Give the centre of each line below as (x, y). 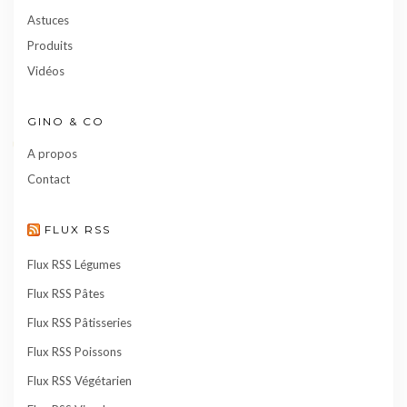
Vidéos (46, 70)
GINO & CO (66, 121)
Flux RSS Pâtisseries (79, 323)
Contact (49, 179)
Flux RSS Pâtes (66, 294)
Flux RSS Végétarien (79, 381)
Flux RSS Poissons (74, 352)
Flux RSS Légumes (74, 265)
